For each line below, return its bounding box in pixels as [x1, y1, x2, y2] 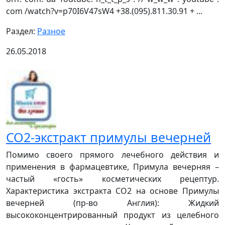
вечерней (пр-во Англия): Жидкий [6, 197, 219, 208]
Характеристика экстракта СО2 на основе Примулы [6, 185, 219, 196]
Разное [37, 25, 65, 37]
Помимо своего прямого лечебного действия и [6, 149, 219, 160]
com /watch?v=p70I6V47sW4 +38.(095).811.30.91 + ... [6, 5, 202, 17]
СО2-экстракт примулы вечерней [6, 128, 211, 146]
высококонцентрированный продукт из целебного [6, 209, 219, 220]
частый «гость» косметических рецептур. [6, 173, 219, 184]
